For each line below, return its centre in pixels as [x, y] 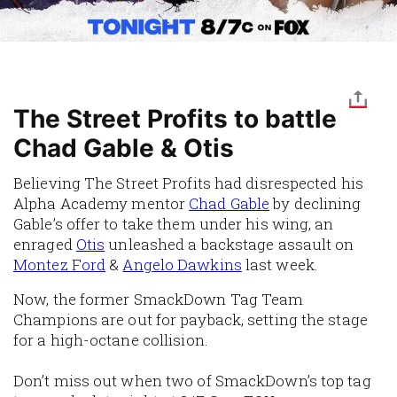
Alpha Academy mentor [101, 204]
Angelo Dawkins [182, 265]
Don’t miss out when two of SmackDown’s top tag [192, 381]
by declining [315, 204]
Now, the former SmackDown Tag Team [159, 300]
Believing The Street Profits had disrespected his [188, 183]
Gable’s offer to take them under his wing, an [174, 224]
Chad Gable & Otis [124, 148]
